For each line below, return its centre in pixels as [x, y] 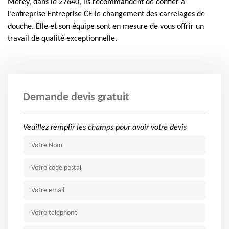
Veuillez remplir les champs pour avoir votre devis [105, 128]
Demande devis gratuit [76, 97]
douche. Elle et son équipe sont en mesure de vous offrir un [106, 27]
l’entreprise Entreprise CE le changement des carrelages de [106, 14]
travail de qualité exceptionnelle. [62, 39]
